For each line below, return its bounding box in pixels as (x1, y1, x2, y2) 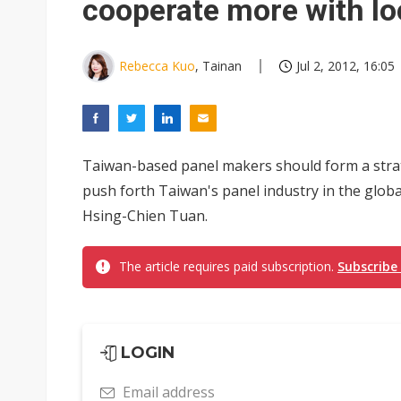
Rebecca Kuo (119, 57, 195, 74)
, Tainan (195, 57, 242, 74)
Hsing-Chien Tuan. (82, 206, 208, 226)
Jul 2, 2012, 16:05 (296, 57, 395, 74)
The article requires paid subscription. (119, 258, 337, 275)
